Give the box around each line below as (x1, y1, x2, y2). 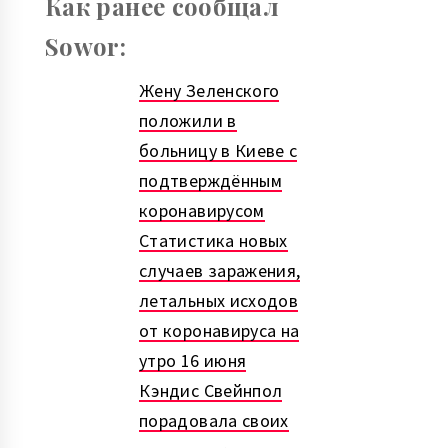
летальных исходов (139, 288, 299, 312)
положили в (139, 108, 237, 132)
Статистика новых (139, 228, 288, 252)
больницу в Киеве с (139, 138, 298, 162)
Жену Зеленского (139, 78, 280, 102)
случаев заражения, (139, 258, 301, 282)
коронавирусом (139, 198, 265, 222)
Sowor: (45, 29, 127, 62)
